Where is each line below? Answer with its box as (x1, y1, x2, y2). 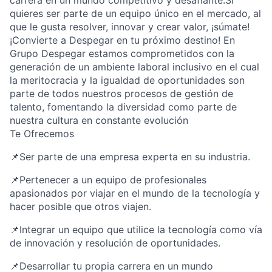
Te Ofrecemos (10, 127, 74, 140)
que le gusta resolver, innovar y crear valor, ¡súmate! (10, 21, 250, 33)
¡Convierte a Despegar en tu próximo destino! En (10, 34, 235, 46)
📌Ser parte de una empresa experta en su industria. (10, 151, 250, 163)
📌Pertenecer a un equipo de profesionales (10, 174, 206, 186)
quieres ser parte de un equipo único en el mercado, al (10, 7, 261, 19)
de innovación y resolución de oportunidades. (10, 237, 220, 249)
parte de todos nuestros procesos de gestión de (10, 87, 233, 100)
